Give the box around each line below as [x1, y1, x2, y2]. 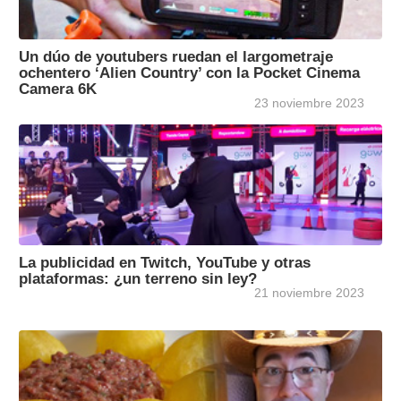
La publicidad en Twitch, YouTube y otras [19, 254, 311, 271]
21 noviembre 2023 [254, 286, 364, 301]
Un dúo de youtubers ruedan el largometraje [19, 48, 333, 65]
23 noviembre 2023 [254, 96, 364, 111]
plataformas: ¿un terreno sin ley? [19, 270, 257, 287]
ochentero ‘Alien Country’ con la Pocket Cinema [19, 64, 360, 81]
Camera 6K [19, 81, 97, 98]
